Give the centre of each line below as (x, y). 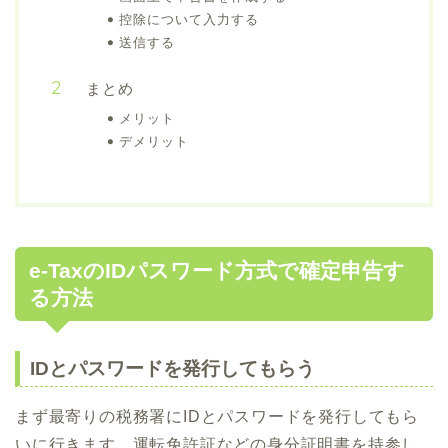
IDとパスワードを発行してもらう (172, 368)
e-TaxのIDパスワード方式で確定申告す (217, 270)
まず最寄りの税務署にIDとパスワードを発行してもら (217, 416)
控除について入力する (189, 19)
